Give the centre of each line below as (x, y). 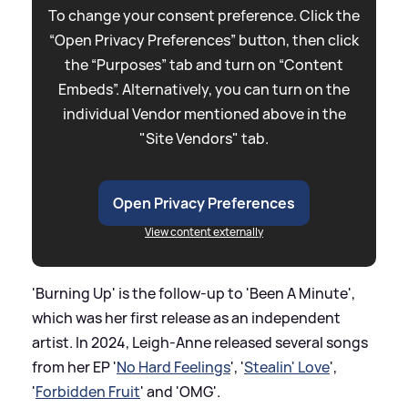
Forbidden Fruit (88, 391)
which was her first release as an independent (186, 317)
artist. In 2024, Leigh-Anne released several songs (200, 342)
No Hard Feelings (173, 367)
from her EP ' (74, 367)
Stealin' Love (287, 367)
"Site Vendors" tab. (204, 138)
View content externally (204, 231)
